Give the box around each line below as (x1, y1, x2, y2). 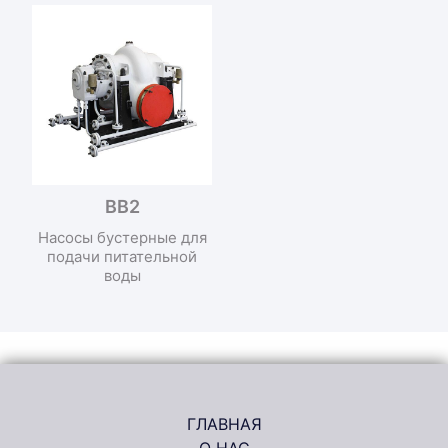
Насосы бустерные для (37, 227, 207, 247)
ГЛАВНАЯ (186, 413, 262, 434)
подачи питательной (47, 246, 197, 266)
